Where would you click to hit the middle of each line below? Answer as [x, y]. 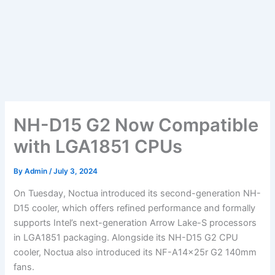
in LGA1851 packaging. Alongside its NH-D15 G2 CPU [126, 237]
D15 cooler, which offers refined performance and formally [135, 208]
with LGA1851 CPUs [98, 147]
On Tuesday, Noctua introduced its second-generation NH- [137, 193]
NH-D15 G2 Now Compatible [136, 125]
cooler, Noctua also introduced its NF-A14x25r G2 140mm [135, 252]
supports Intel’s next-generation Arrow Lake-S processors [135, 223]
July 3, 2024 [76, 172]
